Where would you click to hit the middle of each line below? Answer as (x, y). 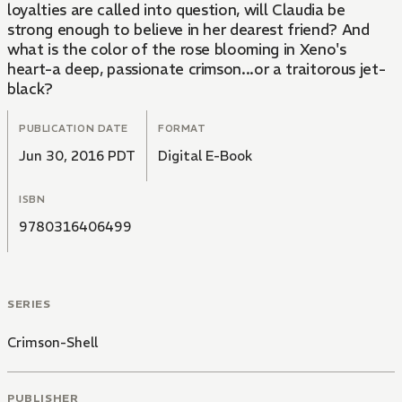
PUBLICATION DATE (74, 128)
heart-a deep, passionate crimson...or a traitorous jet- (197, 69)
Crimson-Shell (52, 342)
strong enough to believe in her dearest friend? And (188, 29)
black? (30, 88)
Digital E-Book (205, 155)
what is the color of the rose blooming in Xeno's (177, 49)
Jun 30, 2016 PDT (77, 155)
